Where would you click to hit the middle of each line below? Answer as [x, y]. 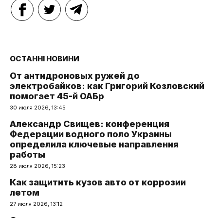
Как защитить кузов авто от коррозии [98, 182]
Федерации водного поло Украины [91, 134]
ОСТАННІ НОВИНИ [45, 58]
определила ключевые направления [94, 144]
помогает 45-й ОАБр [57, 96]
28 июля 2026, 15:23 [37, 166]
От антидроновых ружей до [75, 75]
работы [27, 154]
